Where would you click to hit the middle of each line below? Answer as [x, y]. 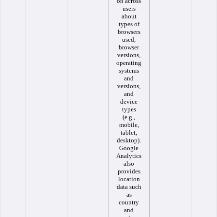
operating [129, 63]
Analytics [129, 156]
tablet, [129, 132]
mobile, [129, 125]
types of [129, 24]
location [129, 179]
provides [129, 171]
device [129, 101]
